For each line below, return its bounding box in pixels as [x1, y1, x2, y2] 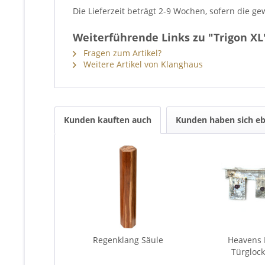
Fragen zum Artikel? [81, 47, 161, 59]
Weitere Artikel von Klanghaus [81, 59, 203, 70]
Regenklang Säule [93, 234, 164, 245]
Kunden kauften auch [64, 114, 151, 125]
